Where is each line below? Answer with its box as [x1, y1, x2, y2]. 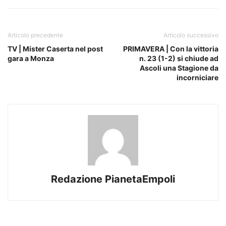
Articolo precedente [8, 31, 63, 39]
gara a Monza [8, 54, 54, 63]
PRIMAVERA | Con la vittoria [123, 44, 218, 53]
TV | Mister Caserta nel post [8, 44, 103, 53]
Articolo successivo [163, 31, 218, 39]
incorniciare [177, 73, 218, 82]
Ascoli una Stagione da [140, 64, 218, 73]
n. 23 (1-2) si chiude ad [139, 54, 218, 63]
